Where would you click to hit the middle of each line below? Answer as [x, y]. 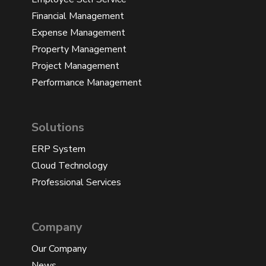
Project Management [75, 66]
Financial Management [78, 16]
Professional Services [76, 182]
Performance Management [87, 82]
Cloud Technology [69, 165]
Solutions [58, 127]
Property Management [79, 49]
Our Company [59, 248]
